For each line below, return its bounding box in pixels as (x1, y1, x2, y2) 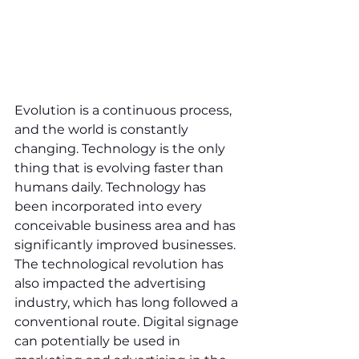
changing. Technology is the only (14, 140, 228, 156)
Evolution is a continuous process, (14, 102, 235, 118)
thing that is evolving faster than (14, 159, 227, 175)
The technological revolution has (14, 256, 227, 272)
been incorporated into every (14, 198, 205, 214)
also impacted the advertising (14, 275, 209, 291)
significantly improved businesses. (14, 236, 239, 252)
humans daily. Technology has (14, 179, 209, 195)
